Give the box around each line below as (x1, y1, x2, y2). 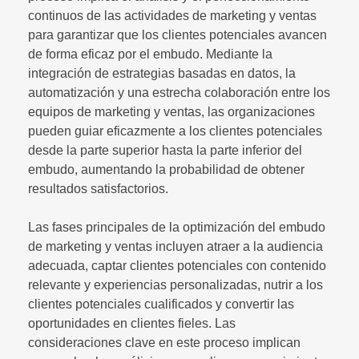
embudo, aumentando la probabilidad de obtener (28, 163, 305, 176)
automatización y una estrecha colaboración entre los (28, 86, 330, 99)
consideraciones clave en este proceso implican (28, 336, 301, 349)
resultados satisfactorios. (28, 182, 168, 196)
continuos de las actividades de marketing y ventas (28, 9, 317, 22)
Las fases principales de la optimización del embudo (28, 220, 325, 234)
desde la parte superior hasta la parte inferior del (28, 143, 302, 157)
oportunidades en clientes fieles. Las (28, 317, 236, 330)
